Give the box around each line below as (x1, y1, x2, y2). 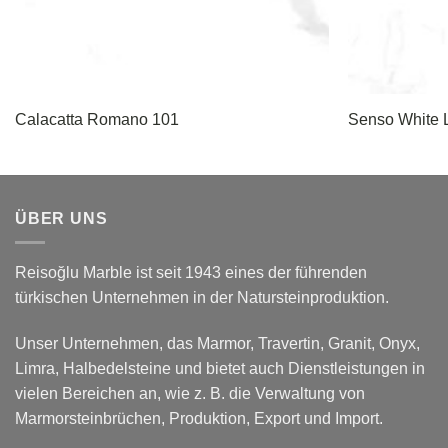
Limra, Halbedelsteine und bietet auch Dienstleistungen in (15, 360, 425, 378)
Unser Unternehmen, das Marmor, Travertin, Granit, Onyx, (15, 335, 420, 353)
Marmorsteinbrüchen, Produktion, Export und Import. (15, 410, 383, 428)
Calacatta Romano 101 (14, 111, 179, 129)
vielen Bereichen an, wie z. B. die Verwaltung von (15, 385, 365, 403)
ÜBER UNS (15, 209, 108, 227)
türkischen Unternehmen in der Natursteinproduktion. (15, 289, 389, 307)
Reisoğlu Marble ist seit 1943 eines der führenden (15, 264, 367, 282)
